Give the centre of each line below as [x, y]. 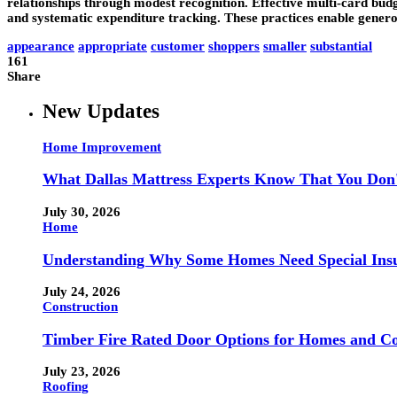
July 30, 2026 [82, 212]
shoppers [234, 46]
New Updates [101, 112]
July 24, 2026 [82, 292]
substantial [341, 46]
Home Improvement [102, 147]
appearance [41, 46]
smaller [285, 46]
